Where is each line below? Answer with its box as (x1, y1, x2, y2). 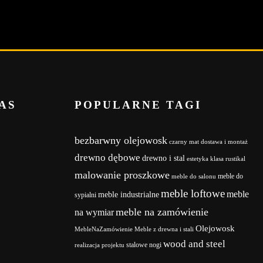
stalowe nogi (126, 241, 161, 249)
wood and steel (163, 238, 225, 250)
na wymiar (75, 207, 114, 218)
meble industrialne (98, 190, 159, 200)
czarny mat (169, 139, 199, 146)
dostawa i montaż (201, 139, 248, 146)
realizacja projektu (75, 242, 124, 249)
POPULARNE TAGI (75, 99, 201, 112)
